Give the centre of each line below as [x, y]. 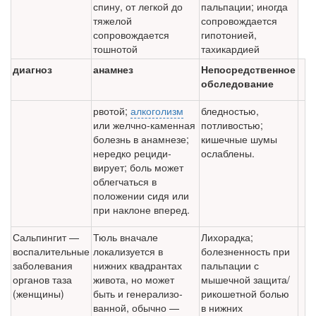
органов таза [42, 280]
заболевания [43, 266]
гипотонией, [229, 35]
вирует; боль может [138, 168]
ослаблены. [228, 153]
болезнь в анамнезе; [141, 139]
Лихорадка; [227, 237]
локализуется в [128, 251]
